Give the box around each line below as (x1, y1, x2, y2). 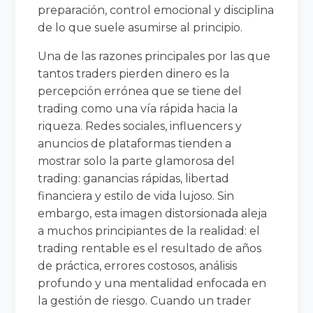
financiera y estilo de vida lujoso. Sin (38, 189, 235, 203)
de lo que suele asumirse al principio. (38, 20, 243, 34)
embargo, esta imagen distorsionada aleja (38, 206, 268, 220)
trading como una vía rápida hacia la (38, 101, 238, 115)
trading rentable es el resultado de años (38, 241, 262, 255)
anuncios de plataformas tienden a (38, 136, 232, 150)
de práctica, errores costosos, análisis (38, 259, 238, 272)
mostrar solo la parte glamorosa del (38, 154, 235, 168)
